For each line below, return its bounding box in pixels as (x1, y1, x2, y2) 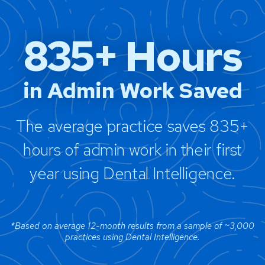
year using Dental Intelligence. (30, 161, 235, 185)
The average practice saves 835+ (16, 114, 249, 137)
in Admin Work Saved (22, 76, 243, 105)
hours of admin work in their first (23, 138, 242, 161)
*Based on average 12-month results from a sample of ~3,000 (11, 219, 254, 232)
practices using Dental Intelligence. (65, 231, 200, 243)
